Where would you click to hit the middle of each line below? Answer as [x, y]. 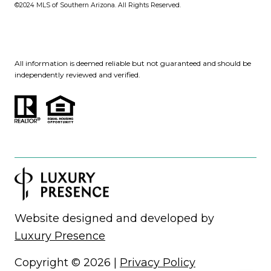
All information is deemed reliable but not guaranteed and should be [133, 63]
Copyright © [49, 263]
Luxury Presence [60, 236]
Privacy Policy [158, 263]
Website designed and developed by [114, 219]
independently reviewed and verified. [77, 74]
